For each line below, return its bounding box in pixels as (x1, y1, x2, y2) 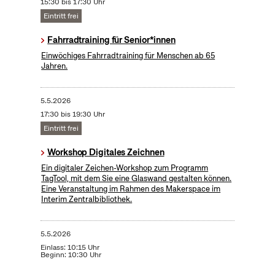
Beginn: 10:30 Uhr (40, 250, 101, 260)
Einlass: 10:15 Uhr (40, 242, 99, 253)
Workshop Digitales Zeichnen (47, 147, 165, 158)
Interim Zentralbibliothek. (41, 194, 133, 205)
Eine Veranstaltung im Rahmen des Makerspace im (41, 184, 221, 195)
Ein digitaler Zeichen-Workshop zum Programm (41, 163, 209, 174)
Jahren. (41, 61, 68, 72)
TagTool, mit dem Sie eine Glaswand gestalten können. (41, 173, 232, 184)
